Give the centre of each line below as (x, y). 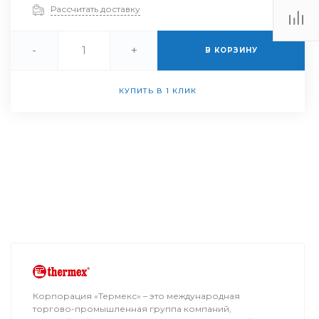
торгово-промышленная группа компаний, (132, 309)
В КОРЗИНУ (231, 50)
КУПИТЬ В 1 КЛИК (157, 90)
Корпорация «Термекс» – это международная (136, 296)
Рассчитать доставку (95, 9)
